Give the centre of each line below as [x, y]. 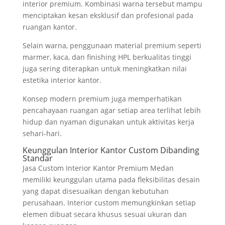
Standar [37, 158]
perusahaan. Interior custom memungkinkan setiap [109, 203]
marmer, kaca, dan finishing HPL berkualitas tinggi [107, 57]
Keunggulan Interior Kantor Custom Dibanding [111, 150]
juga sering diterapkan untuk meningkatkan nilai [104, 69]
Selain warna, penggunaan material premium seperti [112, 45]
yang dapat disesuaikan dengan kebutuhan [95, 191]
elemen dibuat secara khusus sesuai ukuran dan [104, 214]
